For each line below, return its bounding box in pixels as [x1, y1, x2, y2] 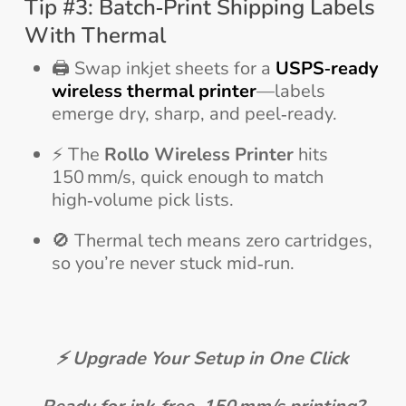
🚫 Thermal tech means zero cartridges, [51, 227, 372, 253]
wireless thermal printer [51, 78, 256, 103]
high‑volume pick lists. [51, 187, 234, 212]
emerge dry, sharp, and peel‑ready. [51, 101, 337, 126]
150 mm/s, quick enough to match [51, 164, 324, 189]
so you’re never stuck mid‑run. [51, 250, 295, 275]
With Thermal [24, 20, 166, 50]
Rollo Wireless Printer [103, 141, 294, 167]
